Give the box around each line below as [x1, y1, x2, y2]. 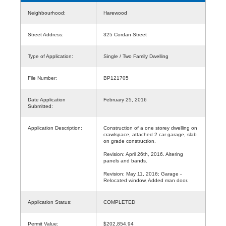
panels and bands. [103, 157, 147, 163]
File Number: [28, 75, 57, 81]
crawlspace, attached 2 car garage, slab [103, 131, 197, 137]
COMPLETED [103, 199, 135, 205]
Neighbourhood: [28, 10, 66, 16]
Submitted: [28, 103, 53, 109]
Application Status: [28, 199, 72, 205]
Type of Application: [28, 53, 73, 59]
